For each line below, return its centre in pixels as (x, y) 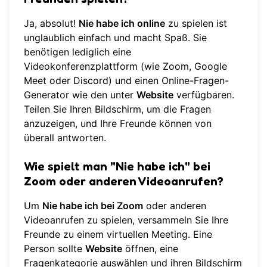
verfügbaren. (204, 94)
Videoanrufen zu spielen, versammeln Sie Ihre (126, 220)
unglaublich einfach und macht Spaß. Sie (115, 37)
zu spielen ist (196, 23)
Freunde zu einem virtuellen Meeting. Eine (118, 234)
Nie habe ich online (122, 23)
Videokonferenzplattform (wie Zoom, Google (125, 66)
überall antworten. (65, 137)
